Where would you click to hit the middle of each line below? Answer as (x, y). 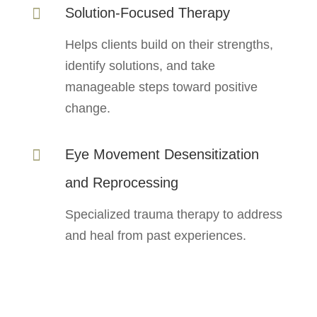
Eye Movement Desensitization (162, 154)
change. (87, 108)
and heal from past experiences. (155, 235)
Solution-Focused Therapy (147, 12)
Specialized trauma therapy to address (173, 214)
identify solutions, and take (140, 65)
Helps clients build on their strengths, (169, 44)
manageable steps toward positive (161, 87)
